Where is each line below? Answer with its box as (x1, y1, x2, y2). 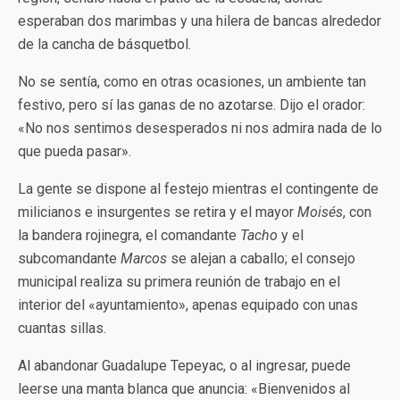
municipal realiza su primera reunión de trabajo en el (18, 273, 340, 290)
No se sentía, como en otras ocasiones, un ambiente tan (18, 73, 366, 90)
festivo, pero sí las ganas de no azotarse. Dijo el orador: (18, 96, 365, 113)
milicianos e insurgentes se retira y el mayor (18, 204, 297, 221)
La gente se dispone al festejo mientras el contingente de (18, 180, 379, 197)
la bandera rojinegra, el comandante (18, 227, 240, 244)
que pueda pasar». (18, 143, 131, 160)
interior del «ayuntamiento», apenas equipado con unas (18, 296, 358, 313)
